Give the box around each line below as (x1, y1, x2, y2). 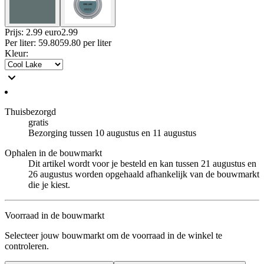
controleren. (5, 240, 49, 251)
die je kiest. (28, 179, 70, 190)
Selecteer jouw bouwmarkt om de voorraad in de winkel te (5, 230, 222, 240)
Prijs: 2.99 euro (5, 27, 61, 37)
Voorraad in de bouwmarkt (5, 210, 104, 220)
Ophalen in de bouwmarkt (5, 147, 102, 158)
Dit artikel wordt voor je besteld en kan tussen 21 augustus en (28, 158, 256, 169)
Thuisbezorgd (5, 106, 56, 117)
